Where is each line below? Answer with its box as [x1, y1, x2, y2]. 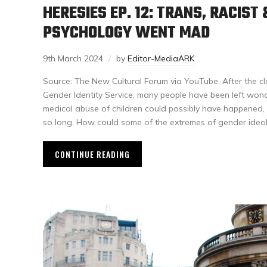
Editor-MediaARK [128, 53, 194, 64]
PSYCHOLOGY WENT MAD [43, 20, 210, 46]
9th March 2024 [43, 53, 103, 64]
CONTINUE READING [55, 148, 130, 160]
